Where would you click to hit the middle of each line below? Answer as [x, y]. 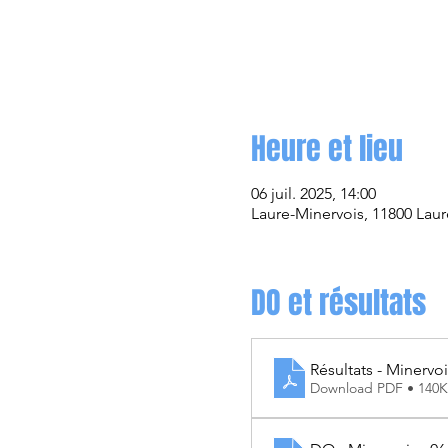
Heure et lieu [326, 149]
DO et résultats [338, 303]
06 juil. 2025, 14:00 [313, 193]
